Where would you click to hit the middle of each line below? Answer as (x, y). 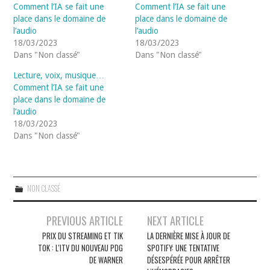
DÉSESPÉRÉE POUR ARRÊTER (189, 260)
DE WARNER (106, 260)
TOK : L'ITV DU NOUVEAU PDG (80, 248)
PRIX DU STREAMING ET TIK (82, 236)
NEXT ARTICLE (176, 220)
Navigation (39, 219)
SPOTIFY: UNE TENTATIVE (184, 248)
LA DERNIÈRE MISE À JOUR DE (189, 236)
